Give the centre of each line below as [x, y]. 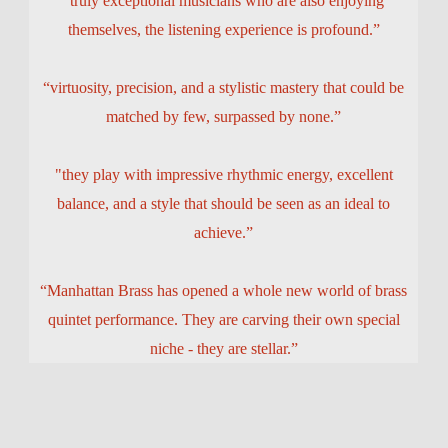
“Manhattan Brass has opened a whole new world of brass [223, 290]
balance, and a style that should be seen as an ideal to [223, 203]
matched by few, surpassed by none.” [223, 116]
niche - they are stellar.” [223, 348]
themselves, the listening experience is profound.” [223, 29]
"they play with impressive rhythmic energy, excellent [223, 174]
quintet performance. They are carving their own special [223, 319]
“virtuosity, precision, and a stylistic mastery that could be [223, 87]
